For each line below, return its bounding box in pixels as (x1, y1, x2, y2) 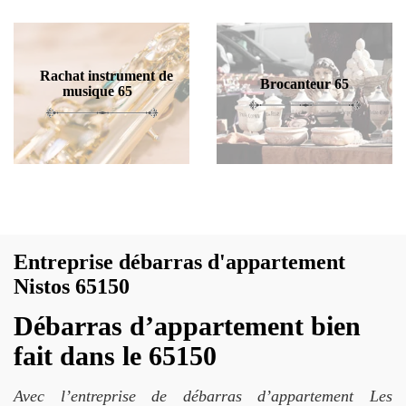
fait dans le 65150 (14, 341, 217, 371)
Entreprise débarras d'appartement (14, 250, 345, 274)
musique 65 (62, 83, 132, 99)
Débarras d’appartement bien (14, 311, 361, 341)
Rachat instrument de (39, 68, 173, 83)
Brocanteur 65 (260, 75, 349, 92)
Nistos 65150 (14, 275, 130, 298)
